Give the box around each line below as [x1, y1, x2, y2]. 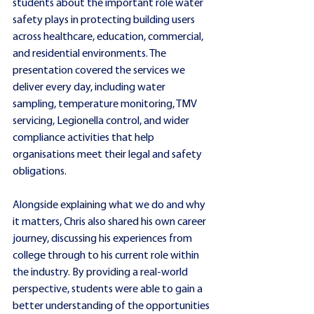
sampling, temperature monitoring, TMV [13, 98, 199, 110]
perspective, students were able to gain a [13, 283, 205, 295]
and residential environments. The [13, 48, 168, 60]
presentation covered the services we [13, 64, 187, 76]
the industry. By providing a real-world [13, 266, 190, 278]
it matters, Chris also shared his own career [13, 216, 208, 228]
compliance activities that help [13, 132, 156, 144]
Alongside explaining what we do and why [13, 199, 207, 211]
